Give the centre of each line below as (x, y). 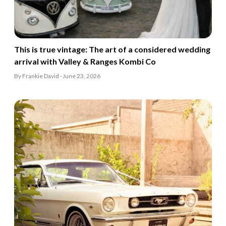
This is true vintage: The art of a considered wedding (112, 49)
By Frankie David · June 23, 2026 (57, 76)
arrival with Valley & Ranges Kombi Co (85, 62)
